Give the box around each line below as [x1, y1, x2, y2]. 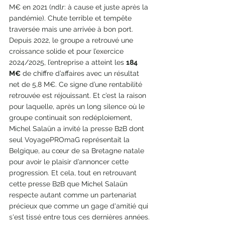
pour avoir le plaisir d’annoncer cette [9, 158, 131, 166]
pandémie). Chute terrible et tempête [9, 14, 134, 23]
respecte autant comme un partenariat [9, 191, 139, 199]
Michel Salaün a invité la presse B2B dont [9, 125, 146, 133]
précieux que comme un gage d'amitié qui [9, 202, 150, 210]
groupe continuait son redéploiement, [9, 114, 134, 122]
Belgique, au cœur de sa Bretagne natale [9, 147, 146, 155]
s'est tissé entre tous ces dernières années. [9, 213, 152, 221]
